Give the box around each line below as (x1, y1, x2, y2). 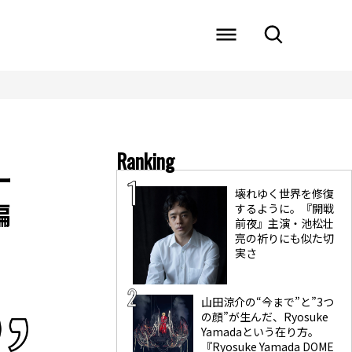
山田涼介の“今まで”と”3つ (200, 294, 334, 310)
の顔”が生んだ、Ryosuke (200, 309, 328, 324)
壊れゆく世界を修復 (235, 185, 335, 201)
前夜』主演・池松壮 (235, 215, 335, 231)
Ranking (116, 146, 174, 175)
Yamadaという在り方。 (200, 324, 319, 339)
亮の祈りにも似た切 (235, 230, 335, 246)
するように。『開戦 (235, 200, 335, 216)
